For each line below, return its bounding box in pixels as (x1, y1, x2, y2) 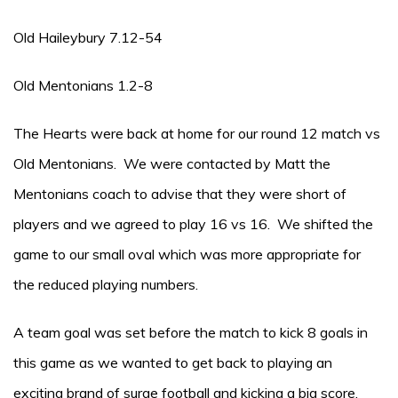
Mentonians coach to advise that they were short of (13, 185, 346, 203)
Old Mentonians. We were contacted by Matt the (13, 155, 330, 172)
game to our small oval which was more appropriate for (13, 245, 361, 263)
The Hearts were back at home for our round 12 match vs (13, 124, 380, 142)
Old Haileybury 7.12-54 (13, 28, 163, 46)
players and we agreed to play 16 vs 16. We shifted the (13, 215, 373, 233)
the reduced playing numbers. (13, 275, 198, 293)
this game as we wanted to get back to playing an (13, 354, 332, 371)
